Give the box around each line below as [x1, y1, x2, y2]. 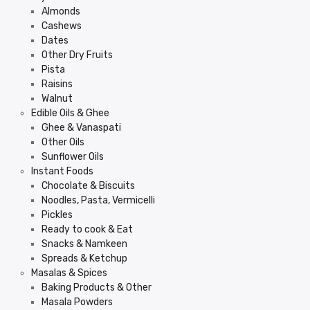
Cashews [42, 20, 82, 32]
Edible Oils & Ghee [31, 107, 109, 119]
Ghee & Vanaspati [42, 122, 121, 134]
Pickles [42, 209, 73, 221]
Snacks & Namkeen [42, 238, 127, 250]
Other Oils [42, 136, 84, 148]
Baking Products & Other [42, 282, 152, 293]
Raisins [42, 78, 73, 90]
